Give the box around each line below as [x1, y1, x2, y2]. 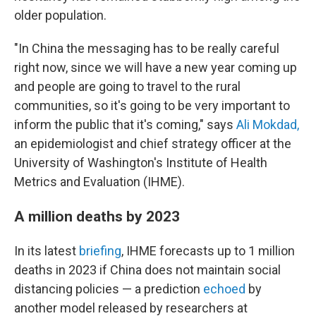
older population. [14, 8, 107, 23]
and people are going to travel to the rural [14, 79, 241, 94]
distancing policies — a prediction [14, 281, 203, 296]
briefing [79, 243, 121, 258]
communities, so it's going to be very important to [14, 98, 290, 113]
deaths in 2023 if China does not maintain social [14, 262, 281, 277]
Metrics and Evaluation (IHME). [14, 174, 185, 189]
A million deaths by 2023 [14, 207, 180, 225]
